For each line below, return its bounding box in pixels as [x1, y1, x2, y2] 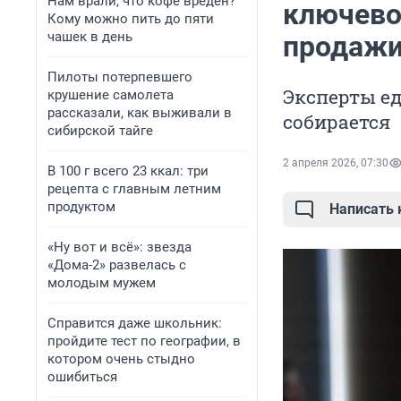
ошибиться [47, 369, 117, 385]
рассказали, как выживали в [47, 105, 232, 121]
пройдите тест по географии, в [47, 333, 241, 349]
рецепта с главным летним [47, 181, 221, 197]
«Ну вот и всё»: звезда [47, 239, 192, 255]
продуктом [47, 199, 115, 215]
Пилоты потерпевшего [47, 69, 192, 85]
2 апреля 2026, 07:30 [283, 157, 388, 170]
